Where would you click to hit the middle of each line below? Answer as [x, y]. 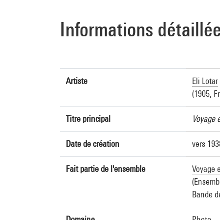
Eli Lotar [205, 81]
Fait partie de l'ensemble [106, 169]
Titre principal [88, 119]
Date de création [93, 144]
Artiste [77, 81]
